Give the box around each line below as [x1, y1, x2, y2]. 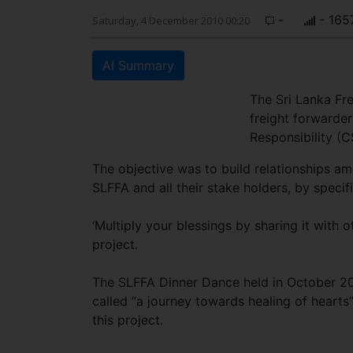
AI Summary [102, 58, 174, 73]
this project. [92, 312, 163, 328]
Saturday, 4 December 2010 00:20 [92, 13, 250, 28]
